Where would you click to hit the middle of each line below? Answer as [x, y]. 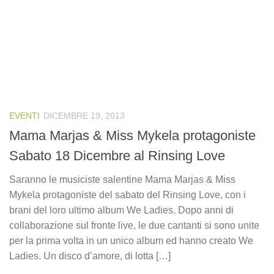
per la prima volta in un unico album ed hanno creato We [131, 240]
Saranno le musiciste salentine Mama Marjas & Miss [122, 179]
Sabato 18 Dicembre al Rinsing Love [117, 155]
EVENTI [24, 115]
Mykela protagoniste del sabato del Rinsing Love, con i [128, 194]
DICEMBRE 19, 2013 [84, 115]
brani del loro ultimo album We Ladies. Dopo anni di [121, 210]
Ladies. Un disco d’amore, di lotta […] [90, 256]
